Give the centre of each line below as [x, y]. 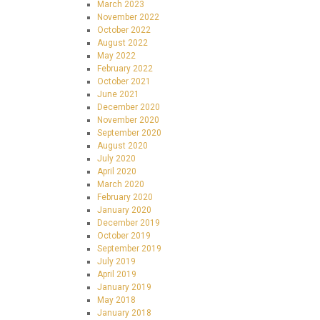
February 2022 [125, 69]
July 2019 [116, 261]
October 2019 [124, 236]
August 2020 [122, 146]
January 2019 [124, 287]
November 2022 [128, 17]
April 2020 [117, 171]
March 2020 [121, 184]
